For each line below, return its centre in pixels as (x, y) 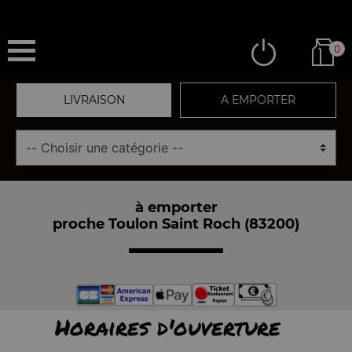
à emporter (176, 207)
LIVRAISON (94, 100)
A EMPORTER (258, 100)
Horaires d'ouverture (167, 327)
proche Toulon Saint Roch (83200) (176, 224)
